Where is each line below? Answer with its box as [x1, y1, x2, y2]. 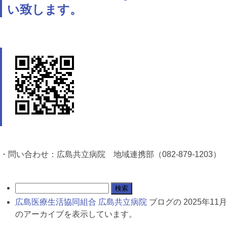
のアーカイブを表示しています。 [15, 210, 137, 219]
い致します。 [7, 3, 82, 17]
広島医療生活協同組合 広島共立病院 [15, 198, 147, 207]
